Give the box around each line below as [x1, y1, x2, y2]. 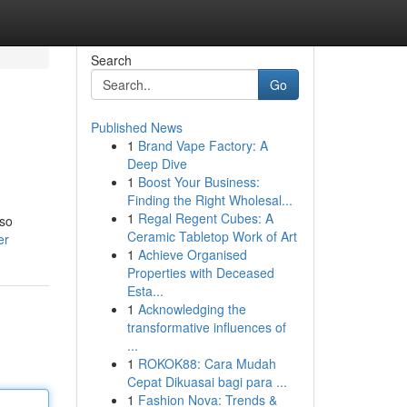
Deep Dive [126, 154, 187, 173]
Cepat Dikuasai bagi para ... [126, 372, 287, 391]
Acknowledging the [137, 300, 246, 318]
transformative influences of [126, 318, 286, 336]
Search [90, 51, 132, 69]
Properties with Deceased [126, 263, 274, 282]
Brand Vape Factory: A [137, 136, 268, 154]
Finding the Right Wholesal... [126, 191, 293, 209]
